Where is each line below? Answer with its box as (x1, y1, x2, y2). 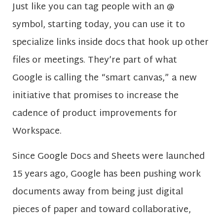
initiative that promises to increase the (12, 88, 179, 105)
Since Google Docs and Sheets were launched (12, 148, 205, 165)
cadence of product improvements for (12, 106, 177, 122)
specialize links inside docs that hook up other (12, 35, 209, 51)
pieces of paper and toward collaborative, (12, 201, 191, 218)
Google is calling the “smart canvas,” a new (12, 70, 197, 87)
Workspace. (12, 123, 62, 140)
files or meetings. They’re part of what (12, 52, 177, 69)
